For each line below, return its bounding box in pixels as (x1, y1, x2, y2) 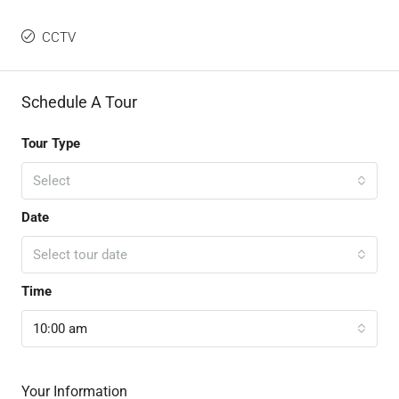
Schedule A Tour (21, 93, 137, 112)
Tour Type (21, 135, 80, 152)
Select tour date (33, 247, 127, 264)
